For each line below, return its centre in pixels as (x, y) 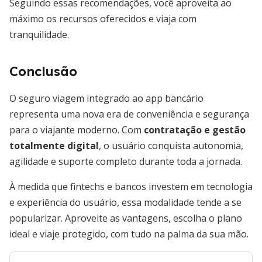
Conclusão (43, 71)
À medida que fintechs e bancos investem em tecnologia (131, 187)
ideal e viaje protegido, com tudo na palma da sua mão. (129, 234)
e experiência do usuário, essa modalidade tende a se (125, 202)
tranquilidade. (39, 35)
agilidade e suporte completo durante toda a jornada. (126, 161)
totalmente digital (54, 146)
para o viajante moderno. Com (77, 130)
